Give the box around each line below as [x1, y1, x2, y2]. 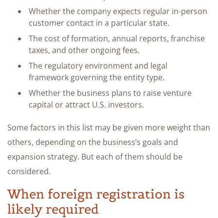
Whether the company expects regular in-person [29, 5, 207, 17]
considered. [7, 165, 51, 177]
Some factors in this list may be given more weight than [7, 122, 210, 133]
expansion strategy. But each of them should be [7, 151, 182, 162]
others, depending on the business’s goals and [7, 136, 178, 147]
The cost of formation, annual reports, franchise [29, 33, 205, 44]
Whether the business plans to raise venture [29, 87, 192, 98]
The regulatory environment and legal [29, 60, 167, 71]
